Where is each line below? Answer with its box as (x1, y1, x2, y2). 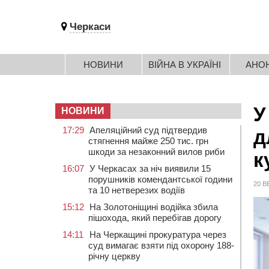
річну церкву (88, 251, 141, 261)
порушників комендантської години (88, 174, 232, 184)
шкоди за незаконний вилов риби (88, 147, 225, 157)
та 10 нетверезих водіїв (88, 185, 185, 195)
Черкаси (70, 21, 110, 32)
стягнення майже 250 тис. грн (88, 136, 208, 146)
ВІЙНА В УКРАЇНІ (148, 59, 221, 70)
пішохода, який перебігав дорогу (88, 213, 222, 223)
